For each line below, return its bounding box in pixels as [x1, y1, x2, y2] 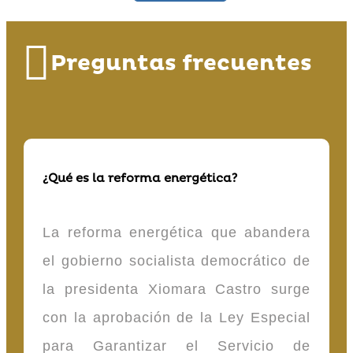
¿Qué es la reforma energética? [43, 170, 237, 186]
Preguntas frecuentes [50, 50, 312, 78]
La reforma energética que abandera [43, 225, 310, 241]
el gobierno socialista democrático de [43, 253, 310, 269]
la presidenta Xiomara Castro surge [43, 281, 310, 298]
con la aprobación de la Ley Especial [43, 310, 310, 326]
